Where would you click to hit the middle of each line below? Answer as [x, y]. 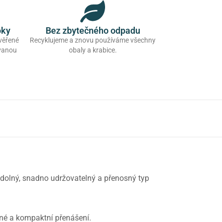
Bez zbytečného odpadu [93, 31]
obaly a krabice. [93, 50]
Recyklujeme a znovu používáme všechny [93, 40]
